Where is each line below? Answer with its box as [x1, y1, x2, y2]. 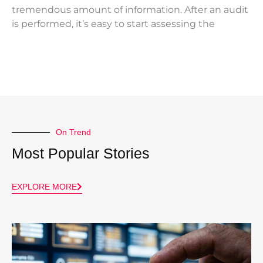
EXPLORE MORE [12, 182, 77, 192]
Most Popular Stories [12, 145, 150, 162]
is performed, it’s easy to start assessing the [12, 18, 215, 30]
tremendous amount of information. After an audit [12, 4, 248, 16]
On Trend [56, 127, 91, 137]
